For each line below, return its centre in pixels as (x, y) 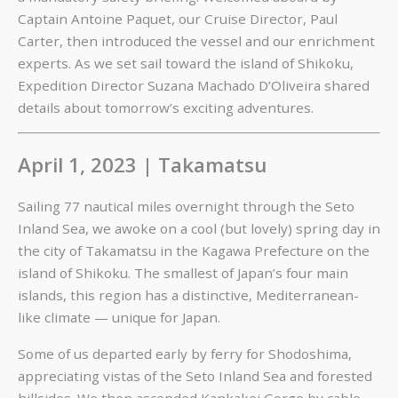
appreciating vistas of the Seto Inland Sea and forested (195, 375)
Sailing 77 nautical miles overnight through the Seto (186, 207)
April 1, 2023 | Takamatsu (142, 164)
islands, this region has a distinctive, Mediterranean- (188, 295)
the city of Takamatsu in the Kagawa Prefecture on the (194, 251)
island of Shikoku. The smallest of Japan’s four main (183, 273)
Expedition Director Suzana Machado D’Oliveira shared (194, 86)
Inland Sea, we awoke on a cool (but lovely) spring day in (199, 229)
